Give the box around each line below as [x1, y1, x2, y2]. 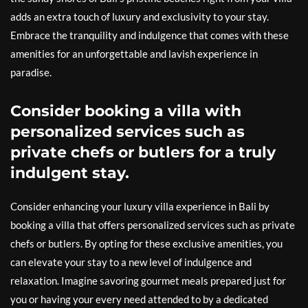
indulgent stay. [10, 164, 129, 182]
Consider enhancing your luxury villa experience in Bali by [10, 200, 269, 212]
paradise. [10, 66, 52, 78]
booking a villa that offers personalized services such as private [10, 219, 295, 231]
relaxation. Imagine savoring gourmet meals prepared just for [10, 274, 286, 287]
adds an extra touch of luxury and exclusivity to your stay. [10, 10, 269, 23]
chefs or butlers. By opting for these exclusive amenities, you [10, 237, 283, 250]
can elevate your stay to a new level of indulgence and [10, 256, 252, 268]
